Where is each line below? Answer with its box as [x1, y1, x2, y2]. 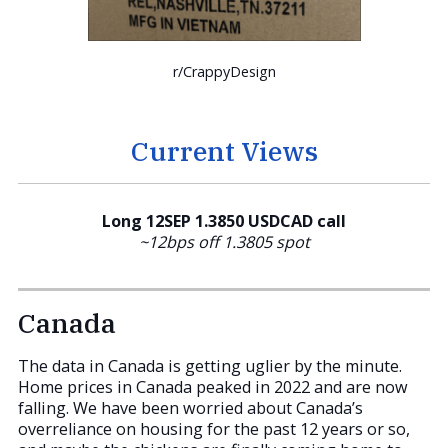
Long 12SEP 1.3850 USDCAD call [102, 210, 346, 233]
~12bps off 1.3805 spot [138, 231, 310, 254]
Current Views [130, 133, 318, 169]
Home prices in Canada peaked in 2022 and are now [18, 375, 408, 398]
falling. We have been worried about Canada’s [18, 396, 363, 419]
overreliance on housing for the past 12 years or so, [18, 417, 410, 440]
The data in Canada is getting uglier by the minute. [18, 354, 402, 377]
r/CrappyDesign [172, 62, 276, 82]
